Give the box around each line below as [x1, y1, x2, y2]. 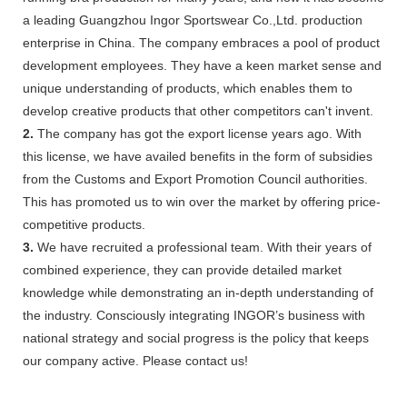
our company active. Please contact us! [23, 352, 248, 368]
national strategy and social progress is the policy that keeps [23, 330, 369, 345]
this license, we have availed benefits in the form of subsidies [23, 148, 372, 164]
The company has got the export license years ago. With [34, 125, 362, 141]
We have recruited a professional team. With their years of [34, 239, 372, 254]
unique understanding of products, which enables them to [23, 80, 352, 95]
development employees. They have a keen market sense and [23, 57, 382, 73]
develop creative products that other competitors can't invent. [23, 103, 373, 118]
